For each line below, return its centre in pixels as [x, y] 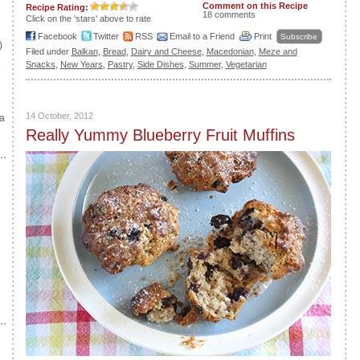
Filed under [48, 51]
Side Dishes [160, 64]
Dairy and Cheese [166, 51]
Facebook [57, 36]
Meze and [278, 51]
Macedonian [230, 51]
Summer [205, 64]
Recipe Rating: [57, 7]
